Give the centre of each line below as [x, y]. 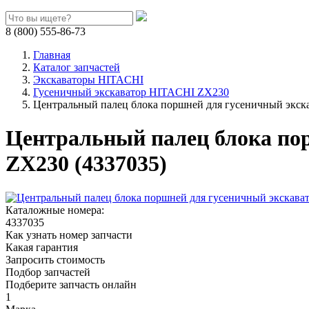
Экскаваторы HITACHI [88, 80]
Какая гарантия [42, 247]
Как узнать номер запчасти [69, 235]
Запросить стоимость [55, 259]
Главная [52, 55]
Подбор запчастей [48, 272]
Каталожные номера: [55, 210]
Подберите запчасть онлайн [71, 284]
